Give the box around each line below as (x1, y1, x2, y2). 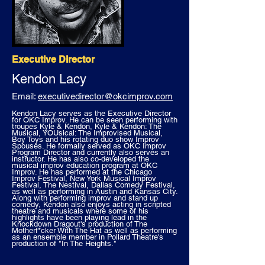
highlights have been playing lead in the (12, 213, 147, 222)
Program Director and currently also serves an (12, 148, 169, 157)
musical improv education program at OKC (12, 161, 157, 170)
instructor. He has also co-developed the (12, 154, 149, 163)
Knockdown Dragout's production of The (12, 219, 147, 228)
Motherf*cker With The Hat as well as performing (12, 226, 177, 235)
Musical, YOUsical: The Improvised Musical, (12, 128, 163, 137)
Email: (12, 91, 38, 101)
